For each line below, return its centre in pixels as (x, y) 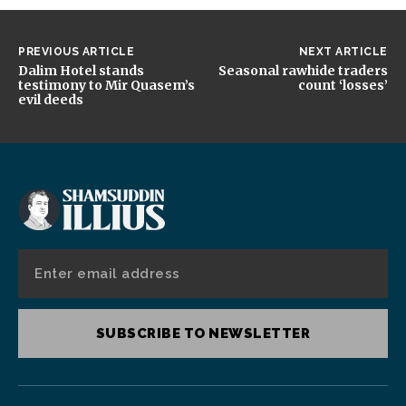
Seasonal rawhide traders (303, 71)
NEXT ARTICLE (343, 52)
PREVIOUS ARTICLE (76, 52)
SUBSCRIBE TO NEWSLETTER (203, 333)
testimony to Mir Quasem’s (106, 85)
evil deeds (51, 100)
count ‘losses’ (343, 85)
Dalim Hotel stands (81, 71)
